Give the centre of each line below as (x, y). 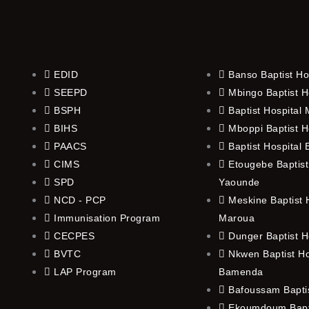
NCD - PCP (80, 200)
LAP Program (85, 272)
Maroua (237, 218)
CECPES (74, 236)
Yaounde (239, 182)
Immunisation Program (107, 218)
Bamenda (241, 272)
